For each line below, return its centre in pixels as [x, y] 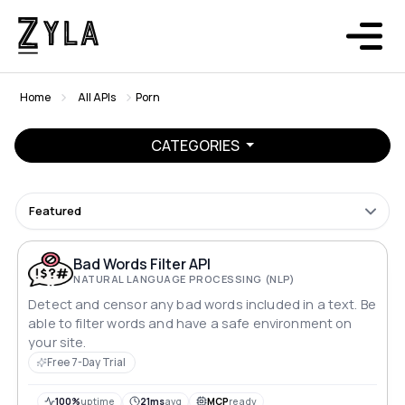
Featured [55, 211]
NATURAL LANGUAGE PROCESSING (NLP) [184, 278]
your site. [57, 343]
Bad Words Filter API [142, 264]
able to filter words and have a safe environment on [190, 324]
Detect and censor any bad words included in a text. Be [202, 305]
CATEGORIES [196, 146]
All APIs [97, 97]
